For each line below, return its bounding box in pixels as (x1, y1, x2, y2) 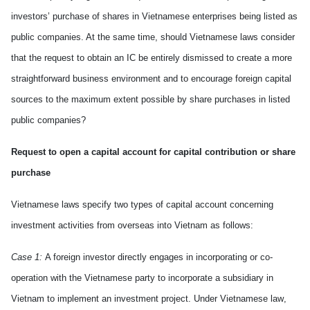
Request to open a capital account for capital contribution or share (11, 147, 295, 157)
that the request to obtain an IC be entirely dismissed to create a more (11, 53, 292, 63)
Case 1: (11, 252, 45, 262)
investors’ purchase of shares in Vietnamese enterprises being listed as (11, 11, 298, 21)
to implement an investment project (44, 293, 188, 304)
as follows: (208, 220, 253, 230)
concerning (230, 199, 273, 210)
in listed (256, 94, 290, 104)
